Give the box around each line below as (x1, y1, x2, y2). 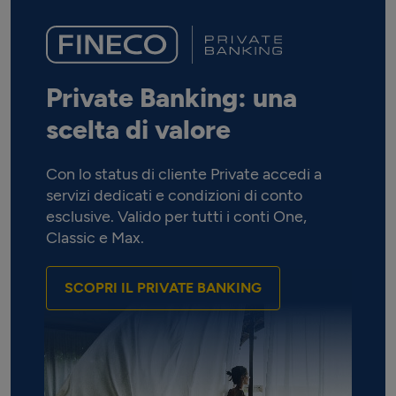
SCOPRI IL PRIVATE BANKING (65, 278, 262, 296)
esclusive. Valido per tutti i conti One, (46, 206, 307, 226)
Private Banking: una (46, 80, 297, 114)
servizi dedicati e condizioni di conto (46, 185, 302, 205)
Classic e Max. (46, 227, 144, 247)
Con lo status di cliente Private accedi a (46, 164, 322, 184)
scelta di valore (46, 112, 231, 146)
